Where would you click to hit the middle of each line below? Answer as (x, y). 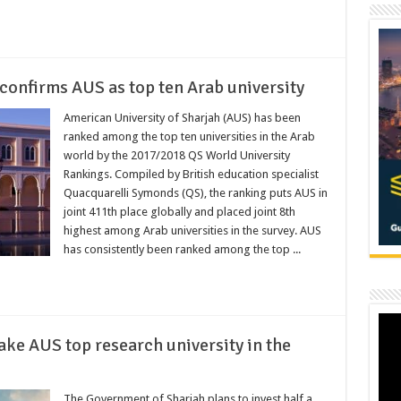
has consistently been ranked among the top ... (182, 249)
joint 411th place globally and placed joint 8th (179, 211)
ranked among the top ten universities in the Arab (189, 136)
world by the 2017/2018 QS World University (176, 155)
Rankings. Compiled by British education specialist (191, 174)
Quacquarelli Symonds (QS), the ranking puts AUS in (195, 192)
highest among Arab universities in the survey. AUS (192, 230)
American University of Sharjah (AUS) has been (182, 117)
